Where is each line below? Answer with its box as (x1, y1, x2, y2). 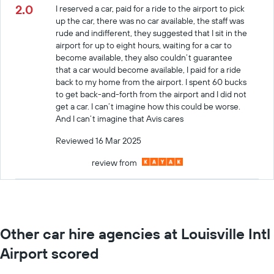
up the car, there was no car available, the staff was (56, 15, 245, 26)
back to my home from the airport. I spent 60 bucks (56, 76, 247, 87)
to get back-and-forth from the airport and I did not (56, 88, 247, 100)
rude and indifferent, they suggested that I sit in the (56, 27, 248, 39)
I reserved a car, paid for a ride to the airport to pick (56, 2, 245, 14)
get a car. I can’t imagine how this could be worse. (56, 100, 241, 112)
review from (91, 157, 137, 168)
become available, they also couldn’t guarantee (56, 51, 233, 63)
